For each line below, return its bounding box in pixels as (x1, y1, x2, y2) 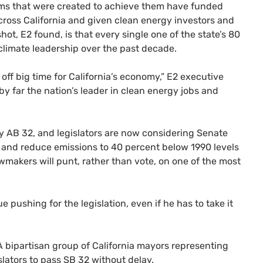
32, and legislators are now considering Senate (19, 127, 228, 139)
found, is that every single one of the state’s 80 (32, 28, 240, 40)
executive (178, 70, 224, 82)
